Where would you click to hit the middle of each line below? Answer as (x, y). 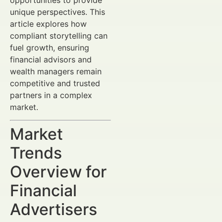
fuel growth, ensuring (50, 47)
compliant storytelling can (59, 35)
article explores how (48, 24)
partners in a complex (51, 95)
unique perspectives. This (57, 12)
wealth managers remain (56, 71)
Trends (36, 153)
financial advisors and (51, 59)
